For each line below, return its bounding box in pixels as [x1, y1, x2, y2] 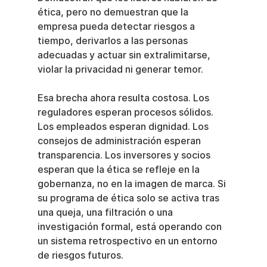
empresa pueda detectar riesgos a [37, 21, 197, 32]
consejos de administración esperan [37, 135, 203, 147]
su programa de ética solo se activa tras [37, 193, 222, 204]
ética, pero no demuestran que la [37, 7, 191, 18]
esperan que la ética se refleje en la [37, 164, 202, 175]
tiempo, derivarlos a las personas [37, 35, 190, 46]
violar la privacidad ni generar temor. [37, 64, 203, 75]
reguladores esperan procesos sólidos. [37, 107, 216, 118]
